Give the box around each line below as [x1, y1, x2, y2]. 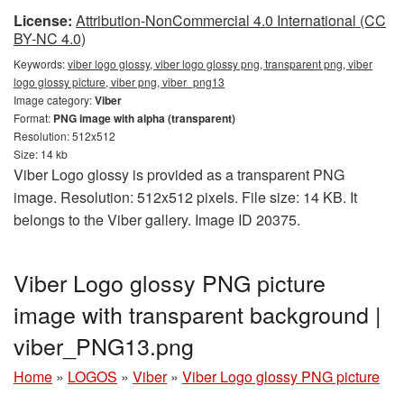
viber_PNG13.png [14, 329, 194, 362]
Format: [14, 110, 53, 125]
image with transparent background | [14, 298, 381, 330]
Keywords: [14, 56, 68, 71]
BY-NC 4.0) [14, 28, 86, 49]
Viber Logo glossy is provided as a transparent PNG [14, 164, 344, 185]
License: [14, 10, 72, 31]
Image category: [14, 92, 95, 107]
